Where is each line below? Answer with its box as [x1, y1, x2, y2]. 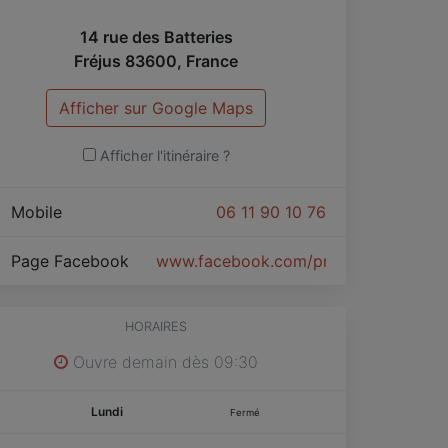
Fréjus [74, 50, 121, 71]
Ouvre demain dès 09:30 [68, 351, 258, 372]
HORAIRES [125, 318, 187, 334]
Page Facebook [6, 250, 139, 271]
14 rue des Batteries [79, 26, 233, 47]
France [186, 50, 238, 71]
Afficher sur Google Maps [59, 97, 253, 118]
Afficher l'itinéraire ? [99, 146, 230, 164]
